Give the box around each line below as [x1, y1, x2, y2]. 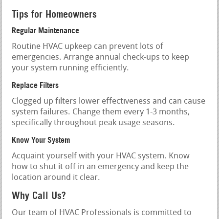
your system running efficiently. [12, 64, 130, 72]
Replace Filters [12, 80, 59, 90]
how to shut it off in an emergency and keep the [12, 162, 189, 171]
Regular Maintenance [12, 25, 80, 35]
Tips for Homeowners [12, 8, 97, 20]
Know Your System [12, 134, 71, 145]
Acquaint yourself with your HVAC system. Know [12, 152, 190, 160]
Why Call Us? [12, 189, 66, 201]
